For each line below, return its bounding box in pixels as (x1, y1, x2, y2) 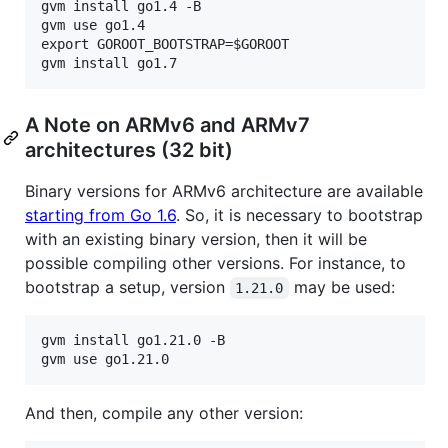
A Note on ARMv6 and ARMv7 (25, 112, 310, 137)
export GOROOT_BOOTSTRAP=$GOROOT (41, 35, 289, 52)
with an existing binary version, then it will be (25, 228, 367, 249)
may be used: (288, 276, 395, 297)
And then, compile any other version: (25, 402, 303, 423)
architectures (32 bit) (25, 137, 233, 162)
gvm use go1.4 (41, 16, 145, 33)
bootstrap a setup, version (25, 276, 230, 297)
